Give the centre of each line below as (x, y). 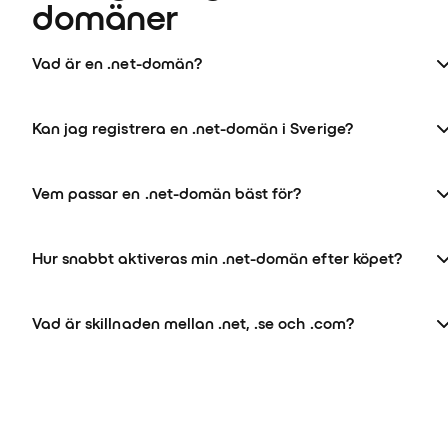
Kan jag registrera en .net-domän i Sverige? (192, 128)
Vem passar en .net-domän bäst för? (167, 193)
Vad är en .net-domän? (117, 63)
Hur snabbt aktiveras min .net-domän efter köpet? (217, 258)
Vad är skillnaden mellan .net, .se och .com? (193, 323)
